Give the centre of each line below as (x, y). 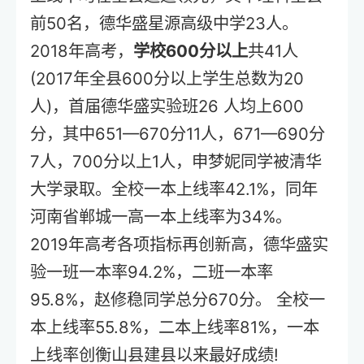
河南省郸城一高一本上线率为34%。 (161, 217)
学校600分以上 (191, 51)
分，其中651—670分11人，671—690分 (178, 134)
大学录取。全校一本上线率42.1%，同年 (174, 189)
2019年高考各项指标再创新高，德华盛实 (180, 245)
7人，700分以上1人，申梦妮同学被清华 (176, 162)
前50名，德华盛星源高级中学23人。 (165, 24)
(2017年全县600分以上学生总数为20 (167, 79)
